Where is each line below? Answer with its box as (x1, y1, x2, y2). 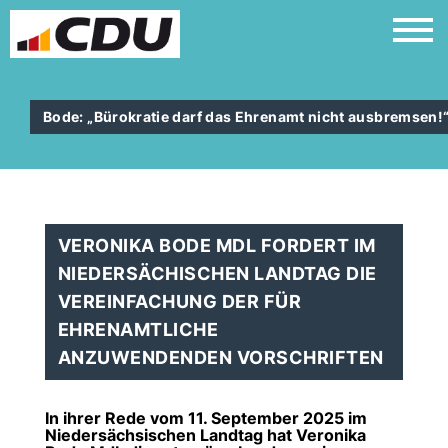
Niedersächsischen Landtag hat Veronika (45, 425, 366, 445)
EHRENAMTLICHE (58, 319, 219, 340)
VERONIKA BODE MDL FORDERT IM (58, 235, 376, 256)
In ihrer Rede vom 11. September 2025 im (45, 408, 367, 428)
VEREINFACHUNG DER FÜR (58, 291, 302, 312)
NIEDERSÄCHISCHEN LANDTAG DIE (58, 263, 377, 284)
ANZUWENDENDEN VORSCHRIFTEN (58, 347, 384, 368)
